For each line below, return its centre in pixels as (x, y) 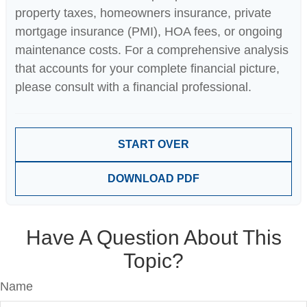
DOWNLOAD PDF (153, 178)
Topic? (153, 260)
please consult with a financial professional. (133, 87)
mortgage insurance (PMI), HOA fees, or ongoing (149, 31)
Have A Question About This (153, 237)
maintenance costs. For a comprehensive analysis (152, 50)
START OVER (153, 144)
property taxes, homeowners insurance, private (143, 13)
